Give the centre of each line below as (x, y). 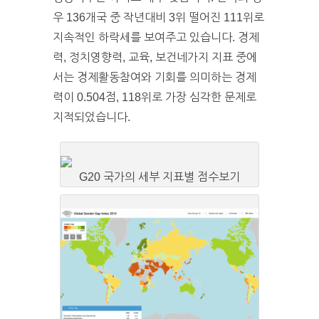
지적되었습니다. (91, 117)
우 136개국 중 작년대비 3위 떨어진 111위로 (158, 17)
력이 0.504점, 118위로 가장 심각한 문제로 (155, 97)
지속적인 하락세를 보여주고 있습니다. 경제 (156, 37)
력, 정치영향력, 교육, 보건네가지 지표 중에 (155, 57)
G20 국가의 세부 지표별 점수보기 (159, 177)
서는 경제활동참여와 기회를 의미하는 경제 (155, 77)
